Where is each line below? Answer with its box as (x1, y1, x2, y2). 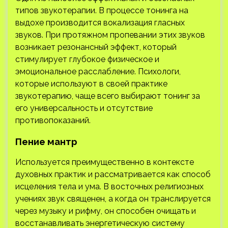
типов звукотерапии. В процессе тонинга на (15, 5, 188, 15)
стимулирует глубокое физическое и (15, 54, 159, 64)
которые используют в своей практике (15, 78, 167, 89)
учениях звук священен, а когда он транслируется (15, 193, 211, 204)
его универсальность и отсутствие (15, 103, 153, 113)
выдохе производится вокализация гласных (15, 17, 185, 27)
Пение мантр (15, 135, 77, 147)
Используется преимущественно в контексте (15, 157, 194, 167)
